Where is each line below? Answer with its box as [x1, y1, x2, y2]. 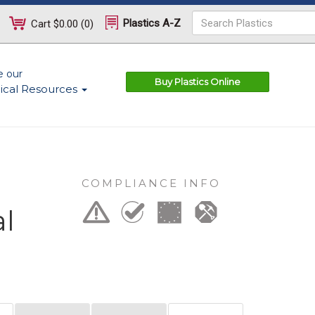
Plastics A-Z [120, 17, 181, 30]
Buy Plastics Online [155, 76, 240, 87]
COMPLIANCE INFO [81, 176, 221, 190]
